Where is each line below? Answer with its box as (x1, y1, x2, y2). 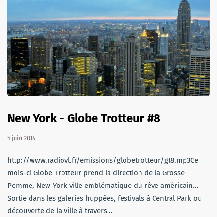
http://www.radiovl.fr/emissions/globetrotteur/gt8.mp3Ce (7, 156, 198, 165)
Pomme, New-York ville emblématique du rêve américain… (7, 181, 198, 190)
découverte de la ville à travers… (7, 206, 112, 216)
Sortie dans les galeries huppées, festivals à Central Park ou (7, 194, 202, 203)
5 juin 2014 (7, 134, 36, 143)
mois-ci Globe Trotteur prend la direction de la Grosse (7, 169, 185, 178)
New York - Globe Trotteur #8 (7, 111, 160, 125)
